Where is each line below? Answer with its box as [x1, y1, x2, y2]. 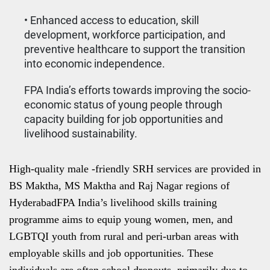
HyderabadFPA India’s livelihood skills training [9, 196, 217, 209]
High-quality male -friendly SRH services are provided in [9, 163, 261, 175]
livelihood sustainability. [24, 127, 137, 140]
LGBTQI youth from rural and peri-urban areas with [9, 230, 239, 242]
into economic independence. [24, 57, 165, 70]
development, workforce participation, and [24, 28, 225, 41]
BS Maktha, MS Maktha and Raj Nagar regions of [9, 180, 230, 192]
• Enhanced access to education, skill [24, 14, 199, 27]
